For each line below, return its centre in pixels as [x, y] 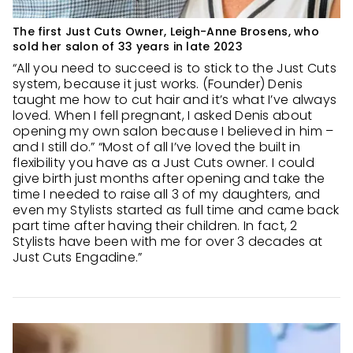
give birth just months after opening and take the [169, 178]
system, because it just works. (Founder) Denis [158, 84]
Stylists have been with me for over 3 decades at [168, 242]
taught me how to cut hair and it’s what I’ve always [175, 100]
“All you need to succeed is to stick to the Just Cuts [175, 68]
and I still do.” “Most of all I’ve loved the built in [156, 147]
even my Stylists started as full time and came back [176, 210]
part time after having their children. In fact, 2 [155, 226]
